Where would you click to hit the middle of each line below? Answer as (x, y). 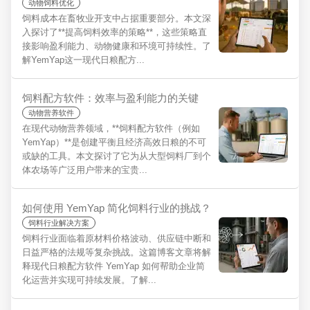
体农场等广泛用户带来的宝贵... (85, 170)
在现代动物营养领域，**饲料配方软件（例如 (111, 128)
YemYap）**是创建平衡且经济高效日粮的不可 (114, 142)
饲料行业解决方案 (59, 223)
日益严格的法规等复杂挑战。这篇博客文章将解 (117, 252)
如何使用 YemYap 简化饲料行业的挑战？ (117, 208)
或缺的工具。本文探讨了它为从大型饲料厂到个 (117, 156)
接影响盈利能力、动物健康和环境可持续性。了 (117, 46)
